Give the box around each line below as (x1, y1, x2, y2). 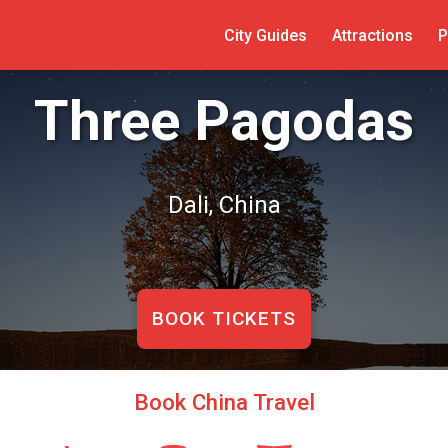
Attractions (331, 25, 413, 45)
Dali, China (167, 190, 281, 219)
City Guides (223, 25, 307, 45)
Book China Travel (133, 389, 315, 415)
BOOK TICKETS (152, 306, 296, 330)
